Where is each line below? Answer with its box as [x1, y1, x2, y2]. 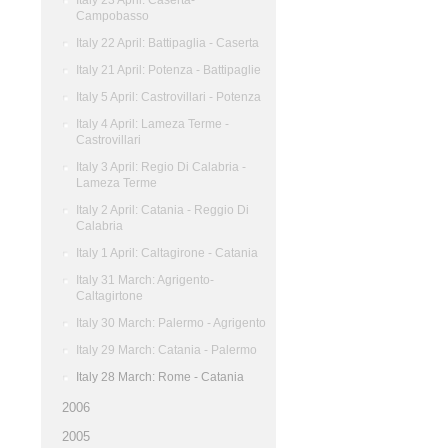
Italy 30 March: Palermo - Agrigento [76, 316, 266, 330]
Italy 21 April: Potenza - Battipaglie [76, 63, 261, 77]
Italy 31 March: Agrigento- [76, 273, 214, 287]
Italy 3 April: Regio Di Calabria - [76, 160, 246, 174]
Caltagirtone [76, 289, 143, 303]
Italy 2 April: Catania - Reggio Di [76, 203, 249, 217]
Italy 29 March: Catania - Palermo [76, 343, 257, 357]
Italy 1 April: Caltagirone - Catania [76, 246, 258, 260]
